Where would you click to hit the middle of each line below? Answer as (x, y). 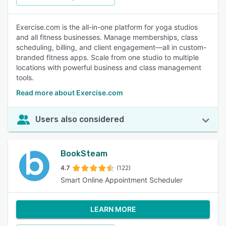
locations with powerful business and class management (109, 67)
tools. (25, 77)
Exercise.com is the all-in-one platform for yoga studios (107, 27)
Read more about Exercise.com (70, 93)
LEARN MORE (113, 209)
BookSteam (84, 154)
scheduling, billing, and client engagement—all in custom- (111, 47)
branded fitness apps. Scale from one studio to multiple (107, 57)
